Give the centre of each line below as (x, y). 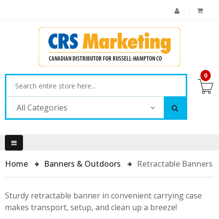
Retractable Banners (175, 164)
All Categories (42, 108)
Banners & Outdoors (83, 164)
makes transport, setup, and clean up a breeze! (91, 207)
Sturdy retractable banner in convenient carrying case (103, 196)
